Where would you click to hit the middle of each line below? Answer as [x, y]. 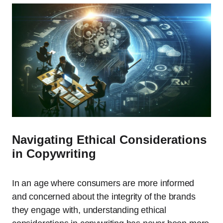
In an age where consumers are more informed [103, 183]
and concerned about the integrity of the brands [104, 197]
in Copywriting [54, 154]
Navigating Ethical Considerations [109, 140]
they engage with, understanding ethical [89, 210]
